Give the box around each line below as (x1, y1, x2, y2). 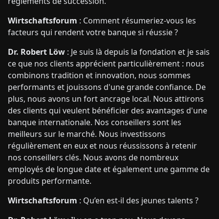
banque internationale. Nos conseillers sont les (8, 117, 181, 128)
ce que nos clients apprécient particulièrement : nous (8, 58, 204, 69)
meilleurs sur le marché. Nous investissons (8, 129, 166, 139)
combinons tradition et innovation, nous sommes (8, 70, 191, 81)
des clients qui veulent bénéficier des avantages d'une (8, 105, 207, 116)
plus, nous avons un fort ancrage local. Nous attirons (8, 93, 204, 104)
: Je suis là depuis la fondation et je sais (65, 46, 210, 57)
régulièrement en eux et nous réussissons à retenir (8, 140, 197, 151)
